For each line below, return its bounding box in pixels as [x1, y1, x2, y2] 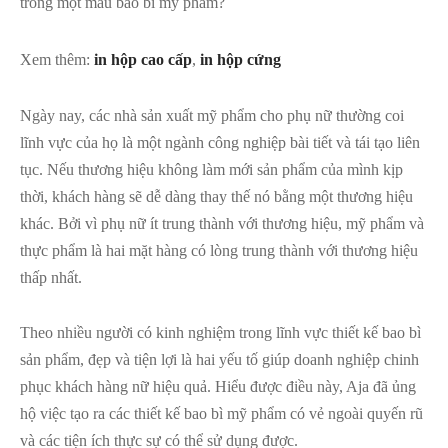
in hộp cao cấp [94, 50, 192, 68]
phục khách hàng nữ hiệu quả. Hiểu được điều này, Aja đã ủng [20, 378, 416, 396]
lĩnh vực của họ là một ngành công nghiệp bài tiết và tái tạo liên [20, 134, 420, 152]
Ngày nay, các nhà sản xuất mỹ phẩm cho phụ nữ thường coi [20, 107, 404, 125]
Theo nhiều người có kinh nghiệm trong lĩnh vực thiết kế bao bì [20, 324, 421, 342]
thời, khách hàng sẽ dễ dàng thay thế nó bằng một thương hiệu [20, 188, 413, 206]
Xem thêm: [20, 50, 94, 68]
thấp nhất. [20, 269, 82, 287]
